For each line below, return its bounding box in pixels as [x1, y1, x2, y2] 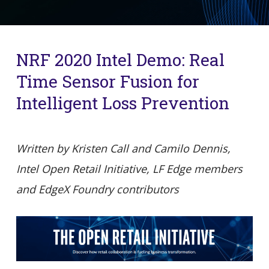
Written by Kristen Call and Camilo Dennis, [16, 141, 231, 156]
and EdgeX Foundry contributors [16, 182, 185, 196]
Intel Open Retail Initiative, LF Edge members [16, 162, 243, 176]
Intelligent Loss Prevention [16, 92, 229, 114]
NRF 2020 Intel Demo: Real [16, 49, 225, 71]
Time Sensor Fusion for [16, 70, 199, 92]
